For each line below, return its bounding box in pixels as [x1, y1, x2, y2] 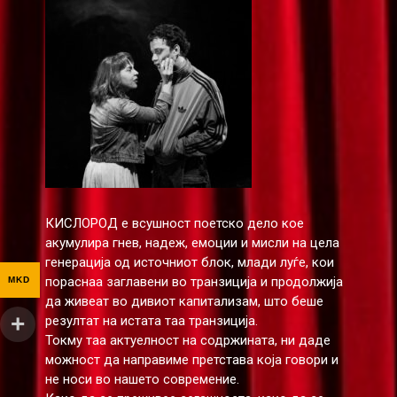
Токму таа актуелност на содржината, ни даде [44, 331, 331, 348]
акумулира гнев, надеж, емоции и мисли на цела [44, 234, 339, 251]
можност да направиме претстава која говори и [44, 351, 339, 368]
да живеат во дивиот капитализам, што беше [44, 292, 323, 309]
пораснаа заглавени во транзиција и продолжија [44, 273, 343, 290]
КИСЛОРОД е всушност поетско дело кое [44, 214, 304, 231]
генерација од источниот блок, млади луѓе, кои [44, 253, 334, 270]
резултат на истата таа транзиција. [44, 312, 258, 329]
